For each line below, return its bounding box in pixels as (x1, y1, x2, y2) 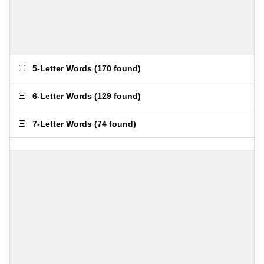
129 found (97, 91, 138, 101)
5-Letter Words (32, 64, 92, 73)
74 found (97, 119, 133, 128)
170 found (97, 64, 138, 73)
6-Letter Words (32, 91, 92, 101)
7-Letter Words (32, 119, 92, 128)
